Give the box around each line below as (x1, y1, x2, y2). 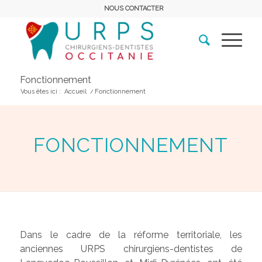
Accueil (64, 88, 87, 95)
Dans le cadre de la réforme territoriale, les (19, 229, 243, 240)
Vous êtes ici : (20, 88, 61, 95)
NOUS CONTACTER (104, 5, 164, 12)
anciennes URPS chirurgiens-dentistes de (19, 243, 243, 254)
